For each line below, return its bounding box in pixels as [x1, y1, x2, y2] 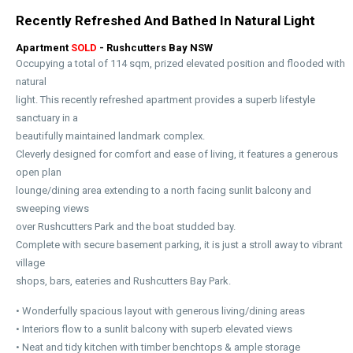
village [16, 256, 45, 269]
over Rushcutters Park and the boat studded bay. [16, 220, 236, 232]
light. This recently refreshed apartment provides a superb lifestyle [16, 93, 315, 106]
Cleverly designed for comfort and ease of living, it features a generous [16, 147, 338, 160]
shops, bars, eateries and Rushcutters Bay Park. [16, 274, 231, 287]
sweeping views [16, 202, 89, 214]
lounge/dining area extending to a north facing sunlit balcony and [16, 184, 311, 196]
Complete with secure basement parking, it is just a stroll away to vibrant [16, 238, 343, 251]
